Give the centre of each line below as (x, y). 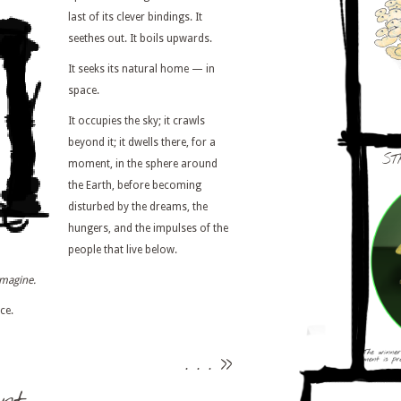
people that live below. (123, 250)
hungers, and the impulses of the (148, 228)
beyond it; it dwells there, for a (142, 142)
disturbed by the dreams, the (138, 207)
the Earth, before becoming (135, 185)
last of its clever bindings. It (135, 17)
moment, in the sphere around (143, 164)
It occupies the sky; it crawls (137, 121)
